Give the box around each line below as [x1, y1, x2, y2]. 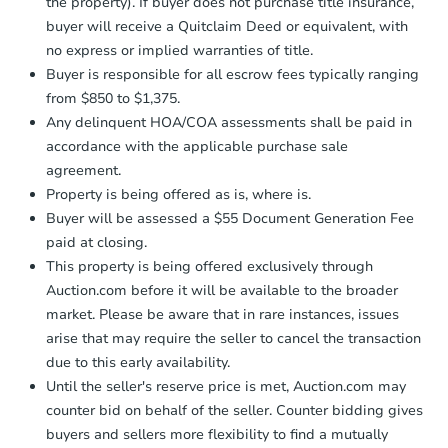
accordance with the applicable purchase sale [46, 136, 348, 156]
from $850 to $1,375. [46, 88, 180, 108]
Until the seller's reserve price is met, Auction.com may [46, 376, 406, 396]
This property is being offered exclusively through [46, 256, 373, 276]
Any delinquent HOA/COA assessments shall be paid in [46, 112, 412, 132]
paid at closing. [46, 232, 147, 252]
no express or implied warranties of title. [46, 40, 313, 60]
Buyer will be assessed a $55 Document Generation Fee [46, 208, 414, 228]
